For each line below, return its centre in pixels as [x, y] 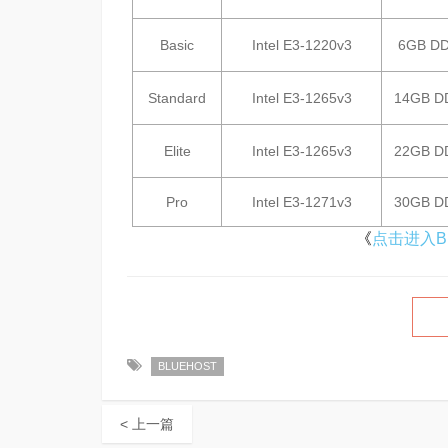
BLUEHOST [187, 366]
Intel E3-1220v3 [301, 45]
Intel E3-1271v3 [301, 202]
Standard [177, 98]
